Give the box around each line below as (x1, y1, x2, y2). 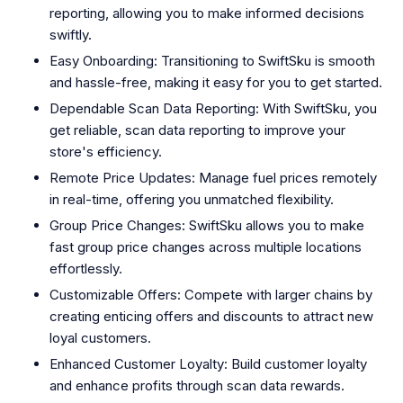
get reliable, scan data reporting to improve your (49, 121, 345, 139)
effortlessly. (49, 259, 122, 277)
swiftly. (49, 25, 92, 43)
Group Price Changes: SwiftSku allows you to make (49, 216, 364, 234)
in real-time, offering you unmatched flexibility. (49, 190, 334, 208)
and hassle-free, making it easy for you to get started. (49, 73, 382, 91)
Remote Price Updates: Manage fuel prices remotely (49, 168, 377, 186)
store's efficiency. (49, 142, 162, 160)
